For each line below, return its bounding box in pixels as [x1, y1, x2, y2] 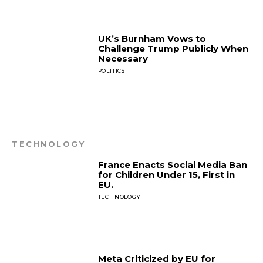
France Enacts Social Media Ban [97, 159, 247, 170]
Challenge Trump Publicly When [97, 43, 248, 55]
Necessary [97, 53, 148, 65]
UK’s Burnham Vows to [97, 33, 206, 45]
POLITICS [97, 68, 126, 75]
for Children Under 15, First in [97, 168, 235, 180]
